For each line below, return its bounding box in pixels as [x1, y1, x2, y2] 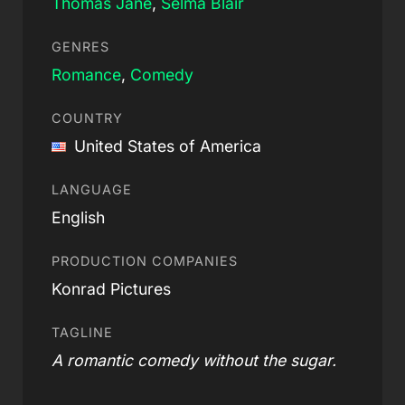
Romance [51, 64, 121, 84]
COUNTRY [51, 109, 123, 126]
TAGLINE [51, 324, 113, 340]
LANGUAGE [51, 181, 132, 197]
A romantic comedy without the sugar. [51, 350, 336, 370]
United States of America [69, 136, 261, 155]
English [51, 207, 105, 227]
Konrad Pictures [51, 278, 171, 298]
